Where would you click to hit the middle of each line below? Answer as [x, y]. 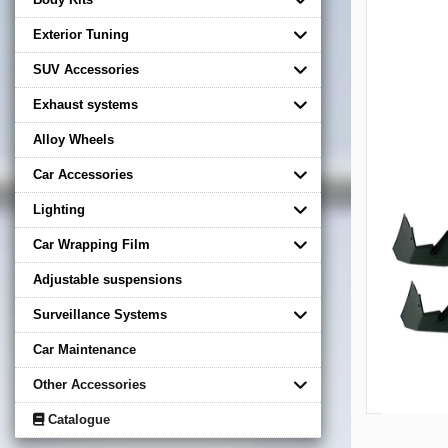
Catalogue [77, 419]
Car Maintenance [84, 349]
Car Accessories [83, 174]
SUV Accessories [86, 69]
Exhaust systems [85, 104]
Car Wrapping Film [91, 244]
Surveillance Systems [100, 314]
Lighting [59, 209]
